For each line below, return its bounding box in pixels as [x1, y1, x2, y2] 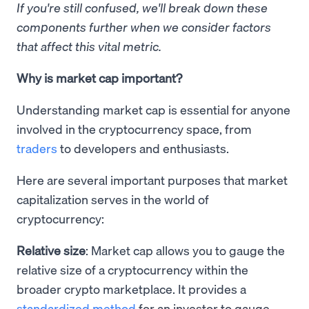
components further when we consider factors [17, 19, 271, 34]
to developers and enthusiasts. [57, 140, 229, 156]
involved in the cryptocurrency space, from [17, 121, 252, 137]
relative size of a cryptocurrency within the [17, 261, 248, 277]
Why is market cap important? [17, 70, 182, 86]
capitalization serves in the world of [17, 191, 209, 207]
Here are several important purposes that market [17, 172, 288, 188]
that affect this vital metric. [17, 38, 161, 54]
